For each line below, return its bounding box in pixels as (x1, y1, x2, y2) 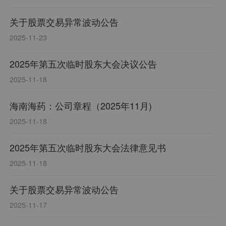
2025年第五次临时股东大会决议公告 (10, 57, 157, 71)
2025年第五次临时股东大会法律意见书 (10, 141, 166, 154)
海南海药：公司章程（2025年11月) (10, 99, 152, 112)
